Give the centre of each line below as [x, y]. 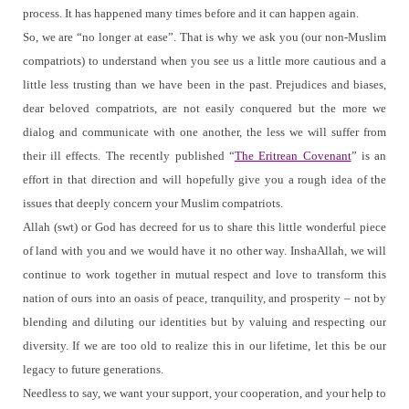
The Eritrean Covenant [293, 156]
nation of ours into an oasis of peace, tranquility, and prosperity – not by [204, 299]
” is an [369, 156]
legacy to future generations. [93, 370]
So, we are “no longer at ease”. [99, 37]
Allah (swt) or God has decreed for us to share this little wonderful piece [204, 227]
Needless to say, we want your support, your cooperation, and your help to [204, 393]
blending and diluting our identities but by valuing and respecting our [204, 322]
